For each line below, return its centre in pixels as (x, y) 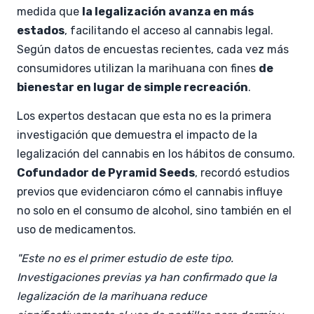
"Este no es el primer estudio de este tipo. (125, 258)
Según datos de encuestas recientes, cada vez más (153, 49)
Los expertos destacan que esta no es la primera (144, 116)
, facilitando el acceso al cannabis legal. (169, 30)
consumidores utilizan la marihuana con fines (138, 68)
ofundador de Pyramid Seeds (110, 172)
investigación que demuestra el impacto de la (137, 135)
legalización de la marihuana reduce (112, 296)
